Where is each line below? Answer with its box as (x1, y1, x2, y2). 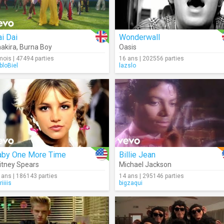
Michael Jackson (119, 160, 171, 168)
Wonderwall (119, 32, 160, 42)
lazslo (119, 62, 136, 69)
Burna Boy (19, 43, 52, 51)
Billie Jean (119, 150, 155, 159)
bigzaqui (119, 179, 142, 186)
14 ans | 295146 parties (119, 172, 184, 179)
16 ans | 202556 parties (119, 55, 184, 62)
